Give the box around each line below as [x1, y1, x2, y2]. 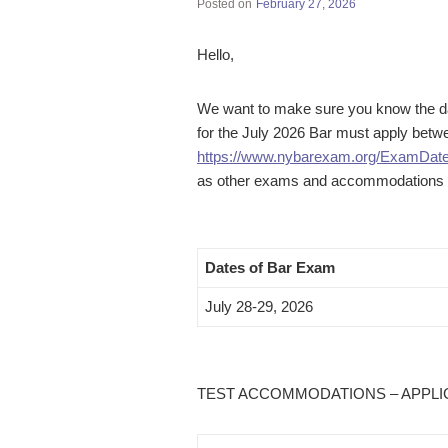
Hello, [197, 45, 234, 63]
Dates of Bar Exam [205, 258, 335, 276]
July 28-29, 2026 [205, 297, 313, 315]
